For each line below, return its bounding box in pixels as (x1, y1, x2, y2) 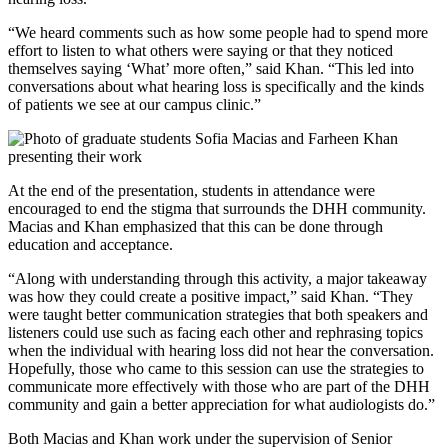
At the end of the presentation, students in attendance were (8, 182, 375, 200)
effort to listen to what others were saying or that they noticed (8, 42, 393, 60)
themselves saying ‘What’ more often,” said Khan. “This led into (8, 60, 414, 78)
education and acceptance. (8, 236, 173, 254)
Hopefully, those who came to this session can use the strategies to (8, 360, 424, 378)
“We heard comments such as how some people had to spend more (8, 24, 428, 42)
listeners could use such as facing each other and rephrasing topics (8, 324, 423, 342)
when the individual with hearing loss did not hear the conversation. (8, 342, 434, 360)
